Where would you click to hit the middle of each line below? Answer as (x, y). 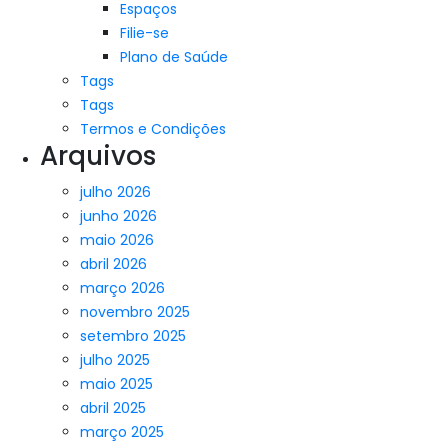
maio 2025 (116, 384)
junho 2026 (118, 216)
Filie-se (144, 33)
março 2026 (122, 288)
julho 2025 (115, 360)
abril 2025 (113, 408)
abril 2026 (113, 264)
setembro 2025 (133, 336)
